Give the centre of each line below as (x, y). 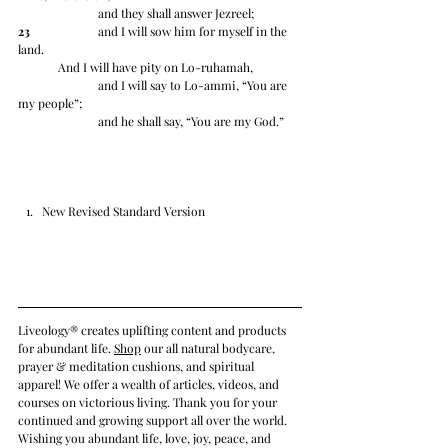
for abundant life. (66, 348)
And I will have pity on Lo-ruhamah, (157, 67)
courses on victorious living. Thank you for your (149, 402)
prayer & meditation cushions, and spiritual (137, 366)
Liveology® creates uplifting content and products (153, 330)
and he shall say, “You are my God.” (191, 121)
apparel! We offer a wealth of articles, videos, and (150, 384)
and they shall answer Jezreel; (177, 13)
